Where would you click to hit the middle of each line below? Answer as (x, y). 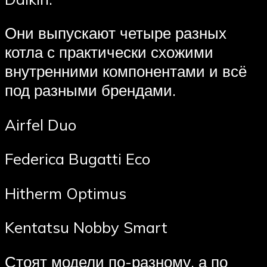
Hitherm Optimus (66, 193)
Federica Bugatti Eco (77, 159)
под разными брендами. (90, 90)
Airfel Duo (41, 124)
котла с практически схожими (109, 52)
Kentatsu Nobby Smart (86, 227)
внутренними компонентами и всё (126, 71)
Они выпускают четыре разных (116, 33)
